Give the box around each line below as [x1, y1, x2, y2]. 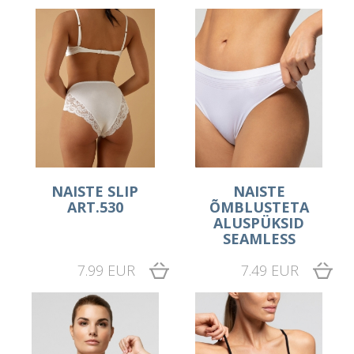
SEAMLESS [222, 229, 296, 249]
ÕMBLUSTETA [209, 198, 309, 217]
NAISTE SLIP [51, 182, 139, 201]
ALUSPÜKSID [213, 213, 305, 233]
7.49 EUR [240, 261, 299, 281]
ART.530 [66, 198, 123, 217]
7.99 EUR [77, 261, 135, 281]
